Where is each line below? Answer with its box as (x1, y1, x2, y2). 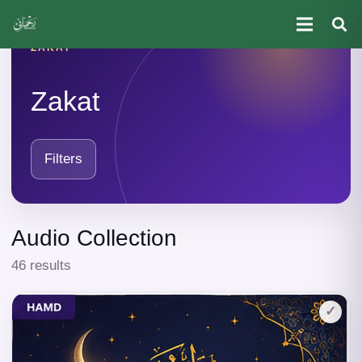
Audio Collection (11, 225, 177, 251)
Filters (44, 151, 82, 167)
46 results (11, 258, 71, 274)
